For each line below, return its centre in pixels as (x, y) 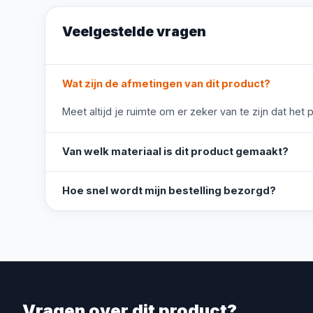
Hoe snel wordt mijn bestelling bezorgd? (169, 191)
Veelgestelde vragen (134, 31)
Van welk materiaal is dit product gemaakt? (175, 152)
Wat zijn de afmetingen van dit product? (166, 84)
